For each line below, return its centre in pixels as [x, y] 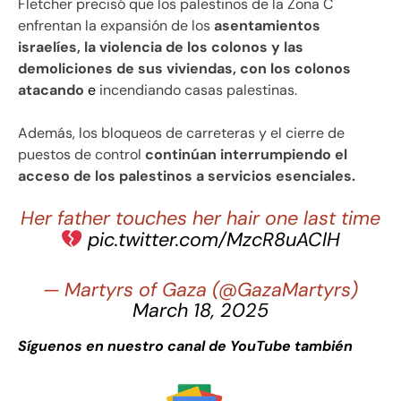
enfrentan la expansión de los [116, 25]
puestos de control [81, 154]
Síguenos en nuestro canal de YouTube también [185, 346]
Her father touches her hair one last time [200, 218]
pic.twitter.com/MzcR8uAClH [214, 240]
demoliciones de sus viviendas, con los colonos [184, 68]
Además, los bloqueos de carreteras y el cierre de [181, 132]
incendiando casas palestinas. [198, 90]
